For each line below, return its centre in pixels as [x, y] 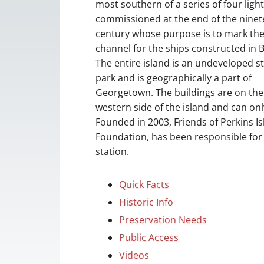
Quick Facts [144, 184]
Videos [134, 255]
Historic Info [146, 202]
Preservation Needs [163, 220]
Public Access [149, 237]
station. [112, 151]
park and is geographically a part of [174, 78]
